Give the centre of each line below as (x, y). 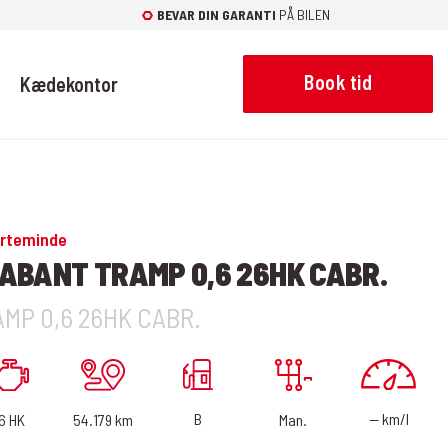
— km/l (388, 418)
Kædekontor (68, 84)
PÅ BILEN (302, 14)
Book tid (338, 82)
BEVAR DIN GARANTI (216, 14)
